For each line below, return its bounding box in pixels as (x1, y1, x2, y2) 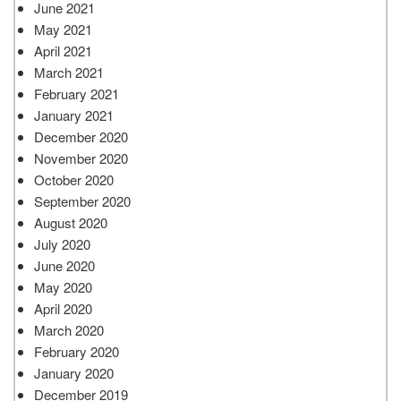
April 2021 (34, 40, 92, 60)
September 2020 (34, 191, 131, 210)
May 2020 (34, 277, 92, 296)
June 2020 (34, 255, 95, 275)
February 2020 (34, 341, 119, 361)
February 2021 (34, 83, 119, 103)
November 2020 (34, 148, 128, 167)
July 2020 (34, 234, 90, 253)
